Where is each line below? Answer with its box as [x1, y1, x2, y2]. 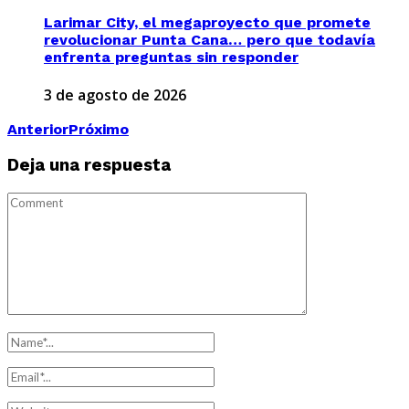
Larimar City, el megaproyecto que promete [44, 13, 371, 31]
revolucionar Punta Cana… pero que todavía [44, 30, 375, 48]
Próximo [68, 121, 129, 139]
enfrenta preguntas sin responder [44, 47, 299, 66]
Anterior [7, 121, 68, 139]
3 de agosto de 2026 [44, 85, 186, 106]
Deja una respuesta [7, 154, 171, 175]
